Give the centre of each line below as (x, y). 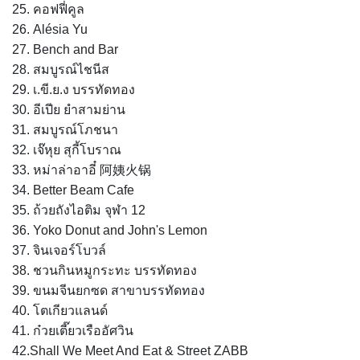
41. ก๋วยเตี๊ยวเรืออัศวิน (73, 330)
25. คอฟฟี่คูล (48, 9)
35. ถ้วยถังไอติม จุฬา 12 (79, 210)
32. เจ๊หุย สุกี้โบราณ (67, 149)
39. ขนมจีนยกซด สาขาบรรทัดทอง (108, 290)
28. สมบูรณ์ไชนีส (61, 69)
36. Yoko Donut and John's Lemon (110, 230)
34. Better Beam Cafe (73, 190)
